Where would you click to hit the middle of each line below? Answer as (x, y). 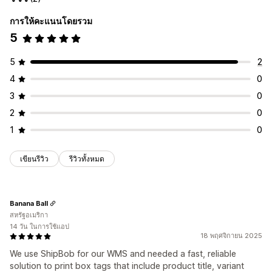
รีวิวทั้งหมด (87, 159)
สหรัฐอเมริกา (29, 215)
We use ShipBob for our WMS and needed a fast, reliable (123, 254)
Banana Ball (29, 203)
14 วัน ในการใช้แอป (39, 227)
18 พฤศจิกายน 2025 (231, 236)
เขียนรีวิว (34, 159)
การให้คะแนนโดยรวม (51, 21)
